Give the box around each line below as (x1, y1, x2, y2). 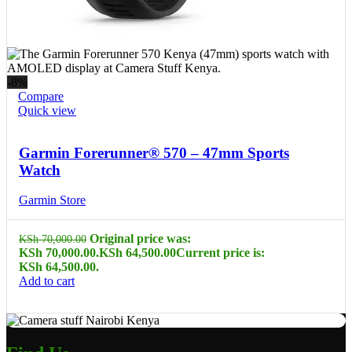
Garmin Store (19, 193, 86, 207)
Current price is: (176, 246, 265, 260)
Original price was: (90, 232, 191, 246)
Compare (18, 90, 64, 103)
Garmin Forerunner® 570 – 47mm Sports (19, 144, 289, 161)
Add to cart (19, 274, 75, 288)
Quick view (18, 104, 76, 117)
